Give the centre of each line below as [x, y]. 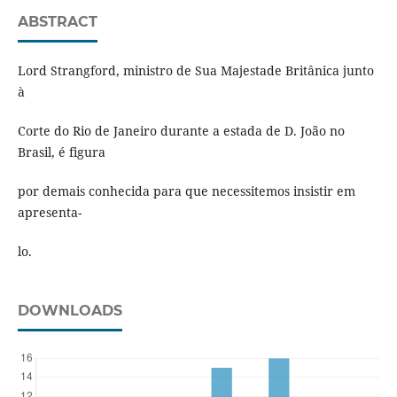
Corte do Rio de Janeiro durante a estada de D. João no [181, 130]
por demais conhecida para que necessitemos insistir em [186, 191]
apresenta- [49, 212]
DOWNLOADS [70, 310]
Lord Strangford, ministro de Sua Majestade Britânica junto [195, 70]
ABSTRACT [57, 21]
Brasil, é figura [61, 152]
